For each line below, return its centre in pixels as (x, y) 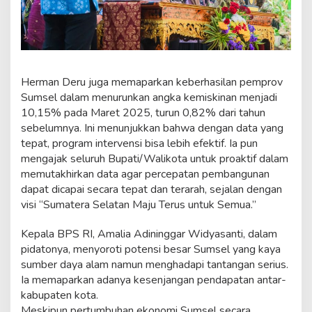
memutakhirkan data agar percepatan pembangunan (145, 174)
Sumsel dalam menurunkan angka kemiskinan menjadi (149, 98)
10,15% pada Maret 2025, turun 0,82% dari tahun (143, 113)
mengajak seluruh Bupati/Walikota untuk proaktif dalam (155, 159)
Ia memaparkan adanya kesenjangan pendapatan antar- (154, 280)
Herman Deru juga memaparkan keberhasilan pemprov (152, 83)
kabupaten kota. (60, 296)
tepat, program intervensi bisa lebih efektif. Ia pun (139, 144)
